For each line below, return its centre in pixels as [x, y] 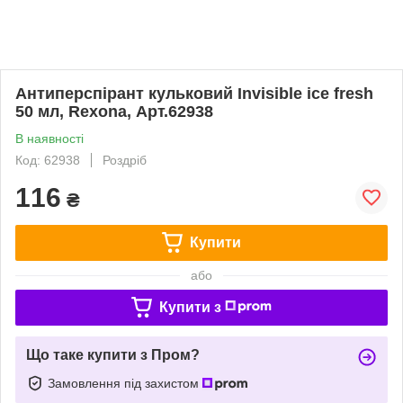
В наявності [49, 138]
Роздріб [125, 160]
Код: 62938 [48, 160]
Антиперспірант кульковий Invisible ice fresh [194, 93]
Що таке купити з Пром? [113, 354]
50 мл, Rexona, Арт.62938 [114, 111]
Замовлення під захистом [125, 383]
